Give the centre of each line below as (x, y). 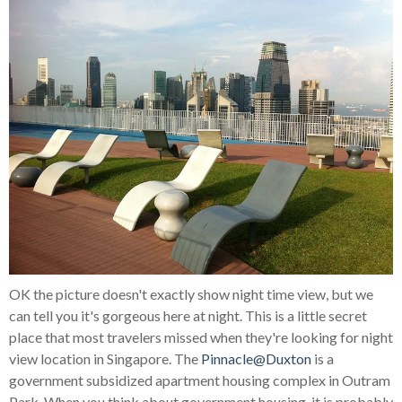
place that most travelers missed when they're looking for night (201, 337)
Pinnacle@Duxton (258, 359)
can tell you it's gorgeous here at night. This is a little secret (188, 316)
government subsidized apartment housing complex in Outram (200, 380)
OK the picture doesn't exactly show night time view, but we (191, 294)
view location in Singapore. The (105, 359)
